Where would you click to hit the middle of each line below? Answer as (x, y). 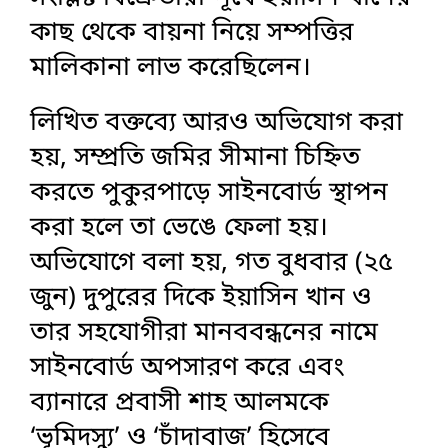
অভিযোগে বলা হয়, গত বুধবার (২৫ (211, 263)
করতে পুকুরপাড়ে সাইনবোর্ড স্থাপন (209, 193)
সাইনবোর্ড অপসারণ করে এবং (187, 368)
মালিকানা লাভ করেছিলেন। (170, 68)
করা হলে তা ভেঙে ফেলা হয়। (179, 228)
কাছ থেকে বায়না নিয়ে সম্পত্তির (192, 33)
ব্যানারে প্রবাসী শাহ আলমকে (179, 403)
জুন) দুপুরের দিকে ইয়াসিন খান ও (200, 298)
